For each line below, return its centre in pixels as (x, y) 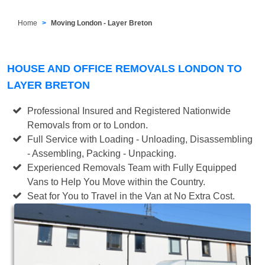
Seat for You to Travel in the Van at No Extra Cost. (131, 196)
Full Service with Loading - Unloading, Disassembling (140, 139)
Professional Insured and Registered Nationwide (129, 111)
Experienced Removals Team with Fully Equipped (132, 167)
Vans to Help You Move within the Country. (117, 182)
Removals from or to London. (88, 125)
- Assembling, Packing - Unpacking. (102, 153)
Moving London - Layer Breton (102, 23)
